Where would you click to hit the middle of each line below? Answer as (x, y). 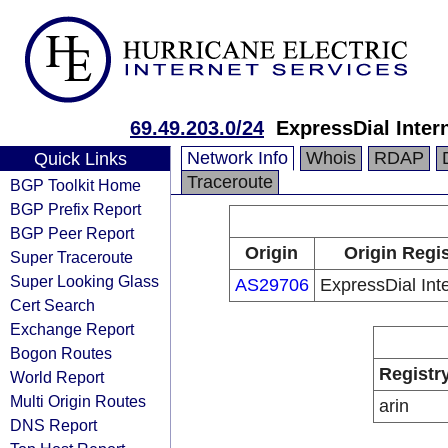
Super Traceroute (71, 257)
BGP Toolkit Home (75, 185)
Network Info (237, 158)
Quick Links (80, 159)
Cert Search (52, 305)
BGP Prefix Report (75, 209)
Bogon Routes (61, 353)
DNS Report (53, 425)
